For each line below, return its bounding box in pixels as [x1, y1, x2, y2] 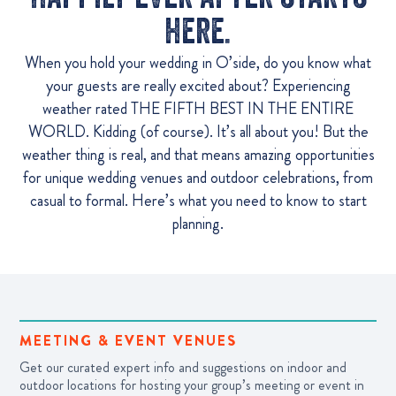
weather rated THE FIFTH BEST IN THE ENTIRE [42, 97, 354, 120]
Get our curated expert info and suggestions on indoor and [19, 357, 346, 378]
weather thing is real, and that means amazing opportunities [21, 143, 375, 166]
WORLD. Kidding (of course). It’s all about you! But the [27, 120, 369, 143]
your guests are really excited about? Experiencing [45, 74, 351, 97]
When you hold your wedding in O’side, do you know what [25, 51, 371, 74]
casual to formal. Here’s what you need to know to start [29, 189, 367, 212]
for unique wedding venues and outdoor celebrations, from [23, 166, 373, 189]
